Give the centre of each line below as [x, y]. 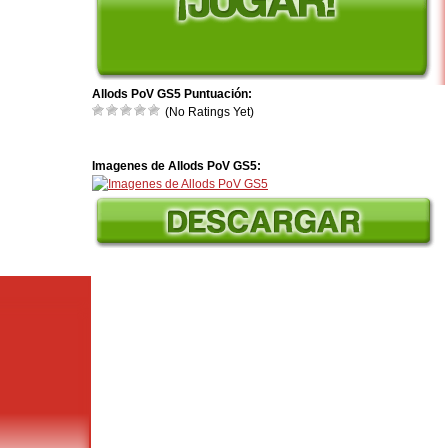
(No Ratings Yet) [208, 112]
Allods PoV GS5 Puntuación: [172, 94]
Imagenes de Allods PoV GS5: [176, 166]
